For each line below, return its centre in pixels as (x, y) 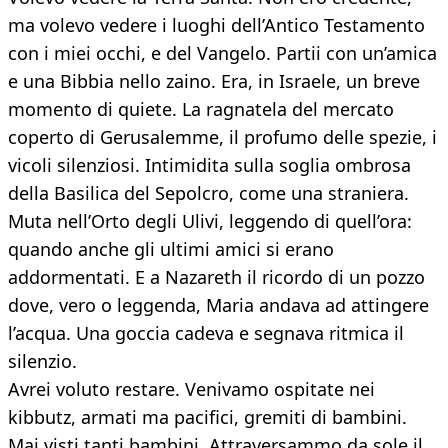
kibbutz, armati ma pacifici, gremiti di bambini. (207, 417)
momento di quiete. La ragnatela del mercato (201, 109)
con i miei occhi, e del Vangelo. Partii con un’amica (222, 53)
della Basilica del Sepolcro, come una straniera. (208, 193)
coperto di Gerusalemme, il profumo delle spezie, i (222, 137)
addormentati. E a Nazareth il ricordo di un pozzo (216, 277)
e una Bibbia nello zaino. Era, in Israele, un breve (214, 81)
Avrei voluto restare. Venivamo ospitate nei (191, 389)
